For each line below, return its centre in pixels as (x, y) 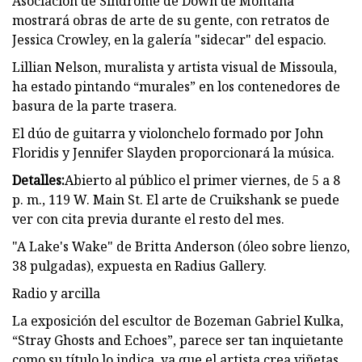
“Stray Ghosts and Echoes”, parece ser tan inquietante (178, 340)
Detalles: (38, 180)
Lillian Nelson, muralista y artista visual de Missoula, (175, 67)
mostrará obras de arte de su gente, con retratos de (171, 20)
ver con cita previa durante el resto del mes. (148, 219)
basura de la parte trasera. (95, 105)
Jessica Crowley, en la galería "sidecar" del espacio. (169, 39)
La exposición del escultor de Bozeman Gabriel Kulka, (178, 320)
